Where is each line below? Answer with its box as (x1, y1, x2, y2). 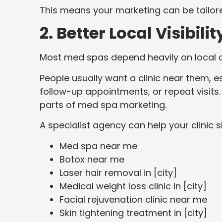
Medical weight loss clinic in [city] (59, 179, 207, 192)
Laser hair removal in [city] (59, 166, 177, 179)
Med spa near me (59, 139, 137, 152)
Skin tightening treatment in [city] (59, 206, 207, 219)
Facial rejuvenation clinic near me (59, 193, 207, 206)
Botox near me (59, 153, 124, 166)
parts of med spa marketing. (40, 98, 166, 111)
